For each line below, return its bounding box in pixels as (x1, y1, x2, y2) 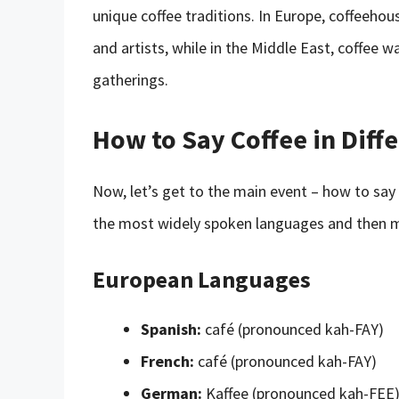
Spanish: (141, 318, 201, 339)
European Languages (93, 264, 311, 294)
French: (141, 350, 194, 371)
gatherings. (93, 69, 168, 90)
